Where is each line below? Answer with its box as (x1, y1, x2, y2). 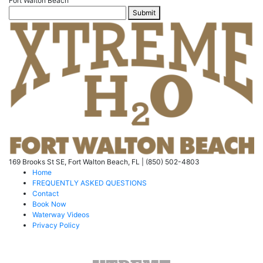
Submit (133, 8, 156, 18)
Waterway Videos (32, 210, 89, 219)
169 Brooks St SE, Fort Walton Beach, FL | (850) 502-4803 (9, 157, 200, 166)
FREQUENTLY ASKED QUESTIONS (32, 178, 147, 187)
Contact (32, 188, 59, 198)
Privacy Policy (32, 220, 80, 230)
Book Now (32, 199, 66, 208)
